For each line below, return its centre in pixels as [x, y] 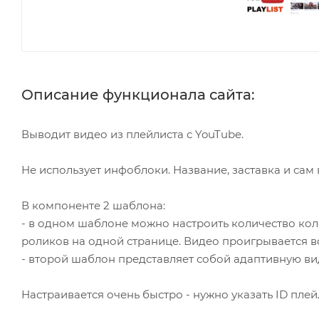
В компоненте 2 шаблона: [93, 205]
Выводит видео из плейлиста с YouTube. [132, 134]
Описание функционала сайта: [138, 94]
